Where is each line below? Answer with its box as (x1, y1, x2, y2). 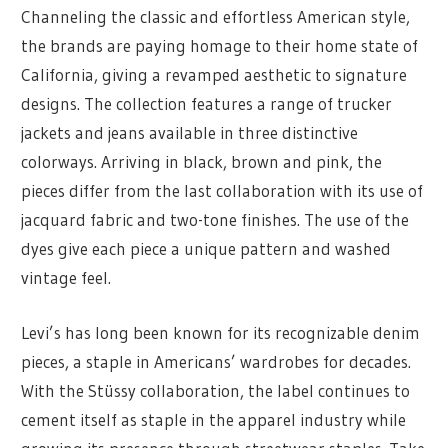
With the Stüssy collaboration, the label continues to (21, 379, 411, 401)
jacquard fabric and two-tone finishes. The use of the (21, 209, 410, 231)
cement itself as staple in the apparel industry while (21, 408, 407, 430)
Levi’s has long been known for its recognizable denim (21, 321, 421, 343)
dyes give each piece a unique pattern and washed (21, 238, 392, 260)
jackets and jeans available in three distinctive (21, 122, 359, 144)
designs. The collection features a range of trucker (21, 93, 393, 115)
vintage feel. (21, 267, 112, 289)
